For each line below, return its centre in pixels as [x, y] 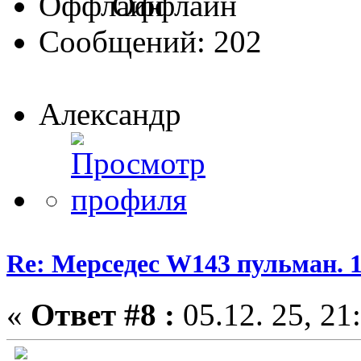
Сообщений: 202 [150, 42]
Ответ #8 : [103, 314]
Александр [110, 114]
